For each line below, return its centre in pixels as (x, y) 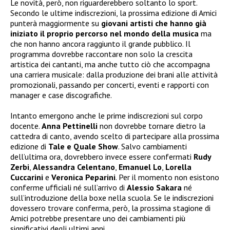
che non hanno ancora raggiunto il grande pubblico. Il (100, 44)
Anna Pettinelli (70, 126)
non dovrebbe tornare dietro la (151, 126)
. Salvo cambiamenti (152, 147)
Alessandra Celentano (74, 167)
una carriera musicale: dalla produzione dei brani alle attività (114, 75)
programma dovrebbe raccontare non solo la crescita (101, 54)
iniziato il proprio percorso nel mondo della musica (104, 34)
